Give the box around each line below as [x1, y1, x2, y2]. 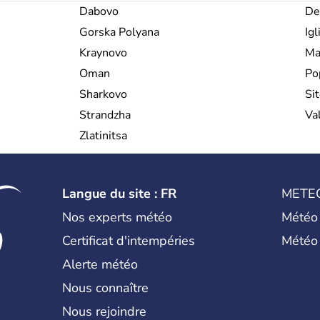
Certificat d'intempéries [62, 231, 196, 249]
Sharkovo [79, 86, 127, 102]
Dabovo [79, 3, 119, 19]
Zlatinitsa [79, 127, 127, 144]
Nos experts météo [62, 208, 173, 226]
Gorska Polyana [79, 24, 159, 40]
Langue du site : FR [62, 184, 177, 202]
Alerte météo [62, 255, 139, 273]
